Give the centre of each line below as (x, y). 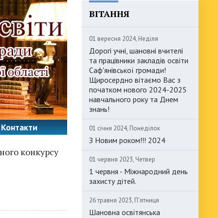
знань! (99, 109)
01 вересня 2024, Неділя (124, 39)
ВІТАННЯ (109, 14)
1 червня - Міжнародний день (138, 171)
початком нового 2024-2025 (138, 90)
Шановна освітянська (125, 212)
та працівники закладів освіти (139, 60)
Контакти (19, 127)
